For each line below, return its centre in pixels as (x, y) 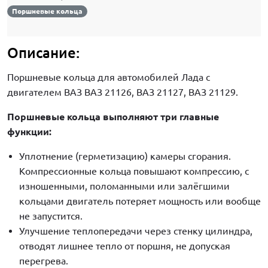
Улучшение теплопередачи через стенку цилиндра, (136, 231)
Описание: (43, 53)
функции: (29, 131)
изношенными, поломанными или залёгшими (124, 186)
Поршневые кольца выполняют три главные (113, 116)
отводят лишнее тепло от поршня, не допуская (125, 246)
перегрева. (44, 261)
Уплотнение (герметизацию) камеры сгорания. (125, 156)
